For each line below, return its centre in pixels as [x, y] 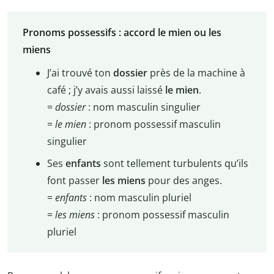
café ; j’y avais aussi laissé [106, 90]
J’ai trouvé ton [79, 73]
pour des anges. [183, 181]
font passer [74, 181]
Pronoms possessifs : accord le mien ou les [122, 33]
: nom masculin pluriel [139, 198]
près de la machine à [196, 73]
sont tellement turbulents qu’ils [174, 164]
